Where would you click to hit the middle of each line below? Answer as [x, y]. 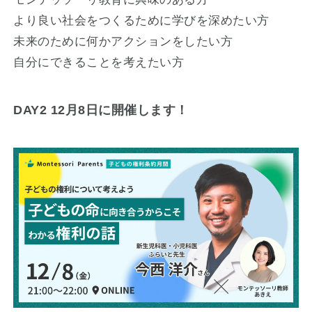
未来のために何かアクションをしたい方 [123, 41]
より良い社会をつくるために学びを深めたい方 [141, 20]
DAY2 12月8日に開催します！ [101, 110]
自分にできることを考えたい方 [99, 62]
